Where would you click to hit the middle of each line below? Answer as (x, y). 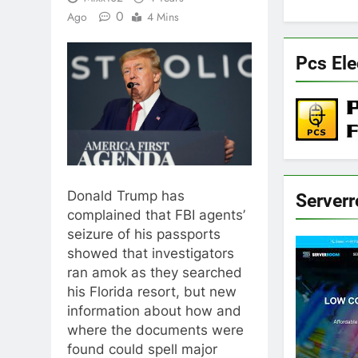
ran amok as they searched (155, 272)
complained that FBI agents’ (156, 215)
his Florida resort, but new (152, 291)
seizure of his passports (144, 234)
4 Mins (163, 17)
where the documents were (155, 330)
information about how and (154, 310)
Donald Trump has (126, 195)
